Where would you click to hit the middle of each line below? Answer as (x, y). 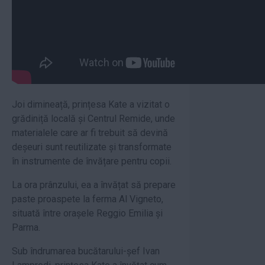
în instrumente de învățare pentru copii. (92, 161)
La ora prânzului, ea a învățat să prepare (94, 185)
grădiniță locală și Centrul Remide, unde (93, 118)
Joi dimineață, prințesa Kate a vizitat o (91, 104)
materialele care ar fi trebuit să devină (90, 132)
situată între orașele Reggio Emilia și (87, 213)
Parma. (26, 227)
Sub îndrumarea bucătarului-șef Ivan (86, 251)
